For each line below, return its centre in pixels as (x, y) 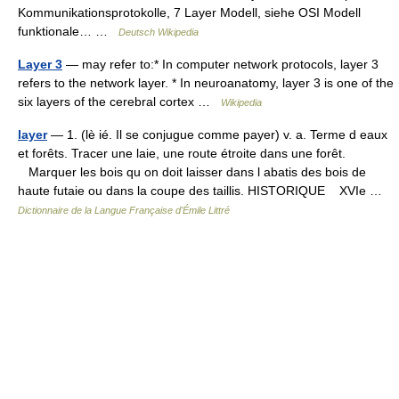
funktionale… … (68, 31)
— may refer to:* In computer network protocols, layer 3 (220, 64)
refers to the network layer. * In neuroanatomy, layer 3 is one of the (206, 83)
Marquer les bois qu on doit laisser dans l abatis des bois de (192, 172)
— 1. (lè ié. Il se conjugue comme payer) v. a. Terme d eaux (217, 134)
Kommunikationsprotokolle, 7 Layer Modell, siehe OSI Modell (189, 12)
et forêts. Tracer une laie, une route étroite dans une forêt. (182, 153)
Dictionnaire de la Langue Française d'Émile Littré (124, 210)
